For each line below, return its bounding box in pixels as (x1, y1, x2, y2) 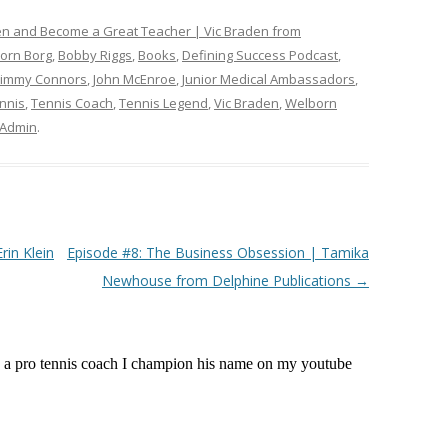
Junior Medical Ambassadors (182, 70, 355, 88)
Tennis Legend (119, 94, 208, 112)
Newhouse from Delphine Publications (101, 271, 355, 290)
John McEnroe (93, 70, 176, 88)
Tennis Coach (31, 94, 113, 112)
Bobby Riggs (58, 46, 132, 64)
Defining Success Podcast (182, 46, 338, 64)
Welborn (285, 94, 337, 112)
